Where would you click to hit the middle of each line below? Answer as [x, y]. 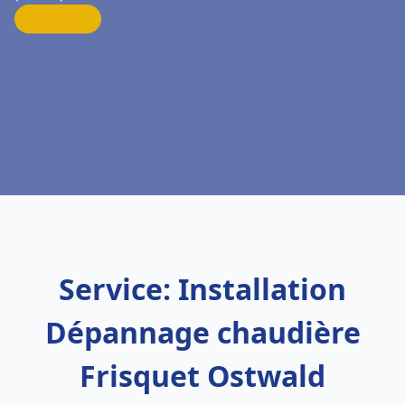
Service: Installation [202, 289]
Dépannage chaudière [202, 332]
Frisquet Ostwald [202, 376]
